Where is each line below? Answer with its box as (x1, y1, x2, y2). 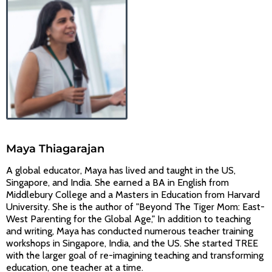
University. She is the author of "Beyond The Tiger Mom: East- (6, 200, 265, 212)
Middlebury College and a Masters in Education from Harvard (6, 188, 260, 200)
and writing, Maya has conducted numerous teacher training (6, 225, 253, 237)
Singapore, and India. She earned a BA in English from (6, 176, 229, 188)
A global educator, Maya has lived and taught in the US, (6, 164, 236, 176)
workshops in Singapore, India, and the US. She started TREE (6, 237, 258, 249)
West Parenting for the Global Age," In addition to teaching (6, 212, 251, 225)
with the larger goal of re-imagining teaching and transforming (6, 249, 263, 261)
